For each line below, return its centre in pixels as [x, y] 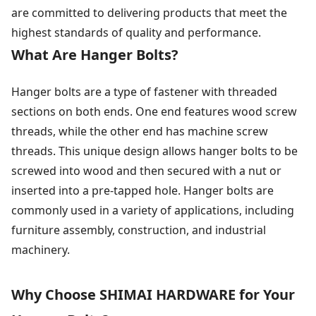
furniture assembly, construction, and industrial [139, 230]
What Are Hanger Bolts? [95, 54]
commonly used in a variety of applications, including [153, 210]
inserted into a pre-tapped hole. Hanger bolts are [142, 190]
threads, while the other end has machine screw [140, 131]
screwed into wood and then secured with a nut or [146, 170]
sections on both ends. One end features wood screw [154, 111]
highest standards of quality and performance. [136, 32]
